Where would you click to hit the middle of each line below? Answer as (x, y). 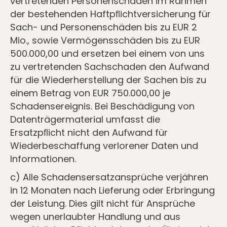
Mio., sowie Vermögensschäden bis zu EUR (105, 40)
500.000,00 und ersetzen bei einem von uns (107, 53)
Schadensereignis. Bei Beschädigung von (102, 106)
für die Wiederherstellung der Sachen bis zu (108, 80)
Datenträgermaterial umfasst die (85, 119)
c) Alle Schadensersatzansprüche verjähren (109, 177)
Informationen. (43, 159)
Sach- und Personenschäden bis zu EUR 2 (104, 27)
